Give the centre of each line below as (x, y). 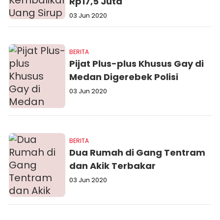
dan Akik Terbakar (113, 166)
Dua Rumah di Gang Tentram (137, 152)
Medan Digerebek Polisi (124, 77)
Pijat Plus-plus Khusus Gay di (137, 64)
